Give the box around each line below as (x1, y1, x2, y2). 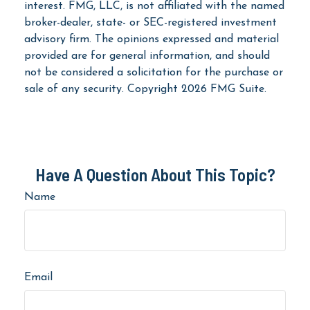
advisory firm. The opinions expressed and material (24, 33, 279, 45)
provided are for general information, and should (24, 50, 270, 62)
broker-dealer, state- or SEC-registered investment (24, 17, 277, 28)
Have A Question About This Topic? (35, 163, 275, 185)
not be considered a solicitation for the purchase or (24, 66, 283, 78)
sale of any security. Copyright (24, 83, 181, 95)
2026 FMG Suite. (181, 83, 266, 95)
